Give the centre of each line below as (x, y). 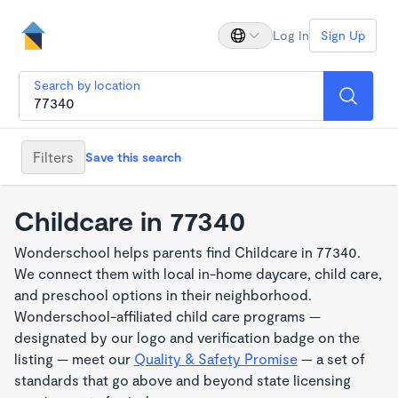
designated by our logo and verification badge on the (187, 337)
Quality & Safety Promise (216, 358)
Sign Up (343, 35)
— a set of (331, 358)
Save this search (133, 156)
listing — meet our (74, 358)
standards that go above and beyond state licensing (183, 380)
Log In (291, 35)
